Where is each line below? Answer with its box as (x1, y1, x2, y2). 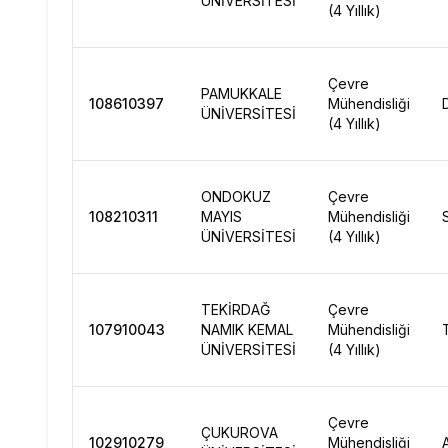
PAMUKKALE (201, 85, 282, 102)
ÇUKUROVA (201, 424, 278, 441)
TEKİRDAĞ (201, 301, 270, 318)
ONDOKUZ (201, 188, 271, 205)
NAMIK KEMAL (201, 321, 293, 338)
